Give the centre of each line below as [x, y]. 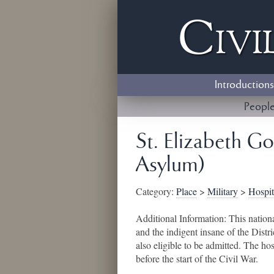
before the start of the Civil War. [197, 258]
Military [223, 191]
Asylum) [171, 166]
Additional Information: [182, 218]
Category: [156, 191]
